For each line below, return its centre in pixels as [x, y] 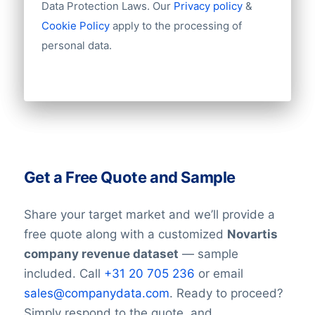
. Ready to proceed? [226, 293]
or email [219, 273]
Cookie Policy [75, 25]
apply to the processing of [177, 25]
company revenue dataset [101, 253]
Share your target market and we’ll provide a [149, 214]
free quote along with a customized [125, 234]
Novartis [252, 234]
